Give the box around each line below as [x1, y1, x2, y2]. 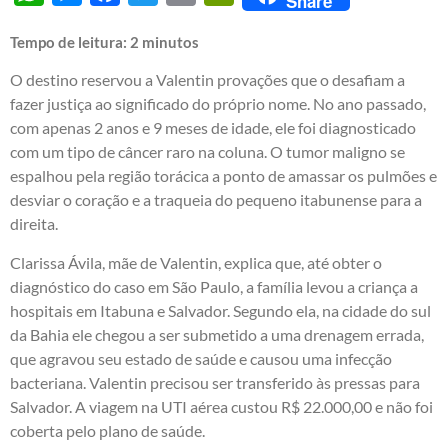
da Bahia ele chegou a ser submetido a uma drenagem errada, [10, 324, 424, 344]
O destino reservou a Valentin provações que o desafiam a [10, 70, 405, 90]
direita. [10, 214, 58, 234]
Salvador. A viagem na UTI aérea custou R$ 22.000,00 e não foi [10, 396, 433, 416]
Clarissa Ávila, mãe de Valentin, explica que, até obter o [10, 252, 382, 272]
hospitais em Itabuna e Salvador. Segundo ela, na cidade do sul [10, 300, 431, 320]
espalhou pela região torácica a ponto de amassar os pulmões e [10, 166, 437, 186]
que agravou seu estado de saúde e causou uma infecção [10, 348, 392, 368]
